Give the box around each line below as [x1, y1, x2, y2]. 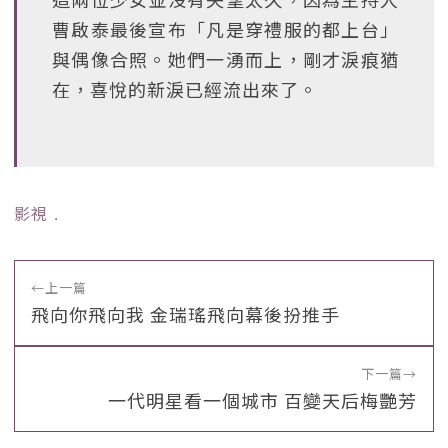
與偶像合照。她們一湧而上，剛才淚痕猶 [52, 46, 399, 72]
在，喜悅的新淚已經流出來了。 [52, 76, 318, 102]
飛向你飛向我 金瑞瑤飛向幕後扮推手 [31, 301, 340, 327]
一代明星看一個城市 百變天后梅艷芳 [108, 387, 417, 413]
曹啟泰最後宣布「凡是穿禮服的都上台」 [52, 16, 399, 42]
